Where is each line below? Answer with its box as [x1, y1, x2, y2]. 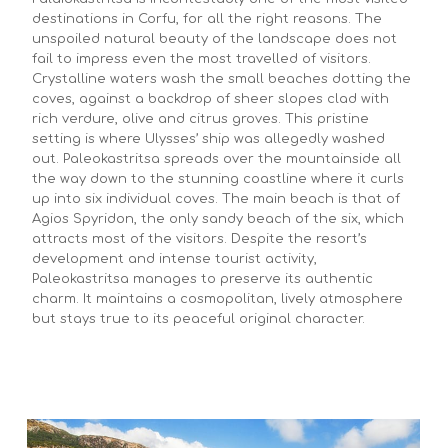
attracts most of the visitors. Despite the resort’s [32, 231, 367, 246]
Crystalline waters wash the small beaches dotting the [32, 71, 411, 86]
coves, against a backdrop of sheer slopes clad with [32, 91, 389, 106]
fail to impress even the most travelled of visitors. [32, 51, 371, 66]
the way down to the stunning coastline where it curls [32, 171, 404, 186]
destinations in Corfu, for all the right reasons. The [32, 11, 382, 26]
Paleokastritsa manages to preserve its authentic [32, 271, 373, 286]
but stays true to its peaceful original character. [32, 311, 365, 326]
